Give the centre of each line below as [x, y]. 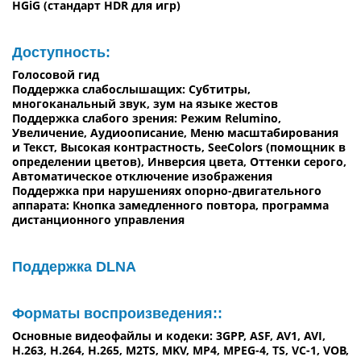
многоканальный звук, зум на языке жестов [145, 103]
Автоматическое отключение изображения [142, 176]
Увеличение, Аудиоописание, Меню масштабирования [175, 132]
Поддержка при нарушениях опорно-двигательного [167, 190]
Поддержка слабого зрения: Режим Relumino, [147, 118]
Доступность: [61, 52]
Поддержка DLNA [74, 266]
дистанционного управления [98, 219]
